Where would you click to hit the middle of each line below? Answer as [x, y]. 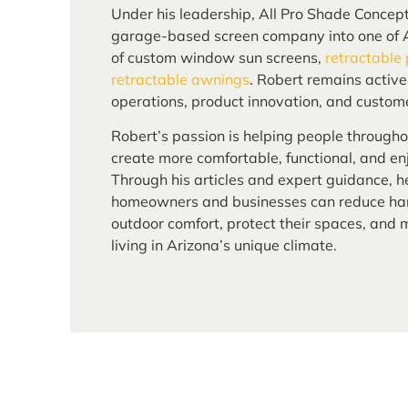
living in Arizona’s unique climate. [224, 245]
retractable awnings [180, 79]
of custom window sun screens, [218, 57]
